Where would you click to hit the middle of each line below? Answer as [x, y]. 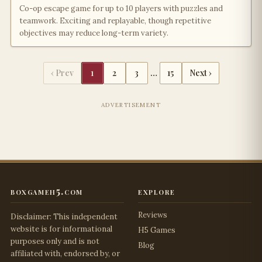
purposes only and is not [55, 241]
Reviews [153, 215]
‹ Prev [62, 73]
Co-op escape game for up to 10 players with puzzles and [121, 8]
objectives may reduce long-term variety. [94, 33]
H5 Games [157, 230]
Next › [200, 73]
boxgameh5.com [47, 191]
